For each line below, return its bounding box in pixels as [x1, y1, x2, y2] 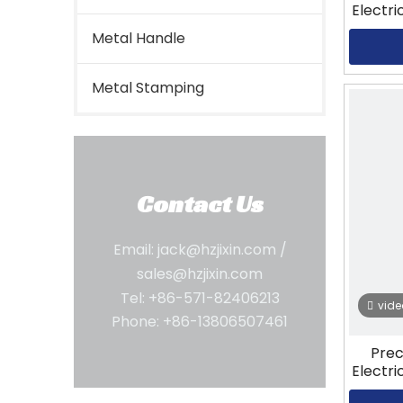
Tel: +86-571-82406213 [120, 288, 280, 309]
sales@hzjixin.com [137, 264, 263, 284]
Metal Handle [92, 28, 185, 49]
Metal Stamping [92, 77, 204, 98]
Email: [112, 239, 157, 260]
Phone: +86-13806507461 [112, 311, 288, 332]
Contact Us [136, 188, 264, 219]
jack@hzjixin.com [157, 239, 276, 260]
